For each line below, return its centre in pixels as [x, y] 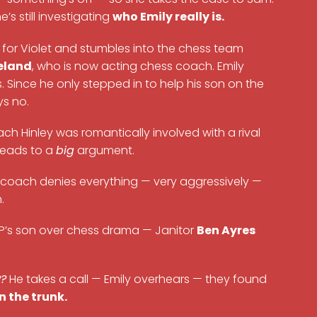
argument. [105, 150]
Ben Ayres [226, 231]
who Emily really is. [169, 17]
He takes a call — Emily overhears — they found [137, 279]
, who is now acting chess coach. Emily [138, 66]
